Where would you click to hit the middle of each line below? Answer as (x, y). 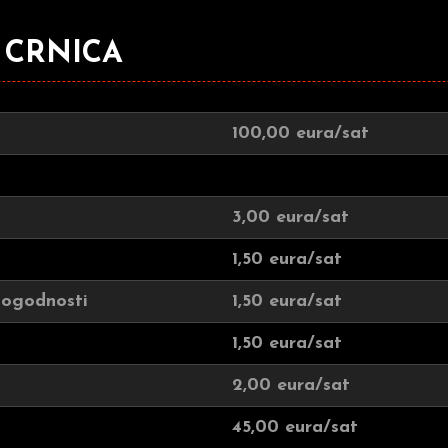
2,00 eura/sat (291, 385)
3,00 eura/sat (290, 217)
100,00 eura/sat (300, 133)
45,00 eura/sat (295, 427)
